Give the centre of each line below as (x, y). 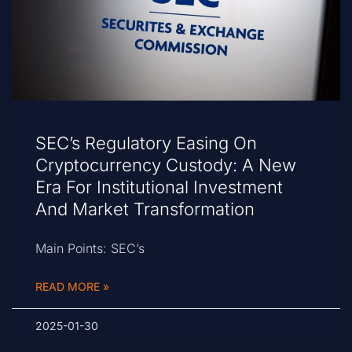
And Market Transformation (145, 209)
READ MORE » (72, 287)
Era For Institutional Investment (159, 187)
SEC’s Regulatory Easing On (146, 143)
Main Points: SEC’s (90, 249)
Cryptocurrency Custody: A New (166, 165)
